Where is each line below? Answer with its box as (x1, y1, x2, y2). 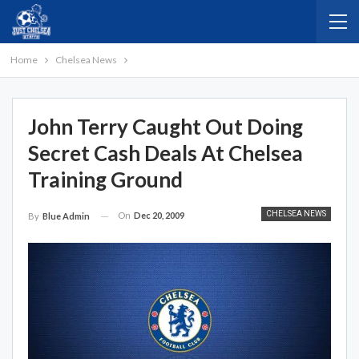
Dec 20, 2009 (134, 210, 184, 220)
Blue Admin (42, 211, 90, 222)
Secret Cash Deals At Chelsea (28, 140, 303, 166)
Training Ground (28, 167, 183, 192)
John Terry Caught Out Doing (28, 114, 303, 139)
